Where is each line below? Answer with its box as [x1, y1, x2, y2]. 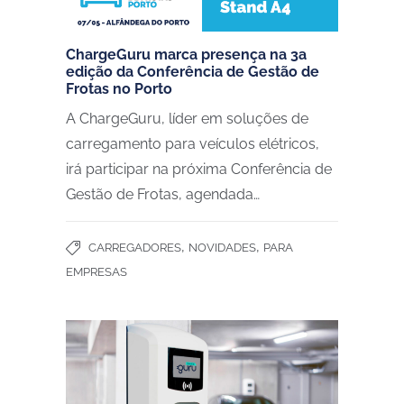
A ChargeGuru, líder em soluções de [66, 109, 308, 127]
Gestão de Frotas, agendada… [66, 185, 260, 203]
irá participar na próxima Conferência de [66, 160, 332, 178]
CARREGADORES [88, 240, 181, 254]
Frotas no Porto [66, 79, 172, 97]
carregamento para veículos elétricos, [66, 134, 319, 152]
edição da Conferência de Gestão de [66, 62, 319, 80]
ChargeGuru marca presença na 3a [66, 45, 307, 63]
